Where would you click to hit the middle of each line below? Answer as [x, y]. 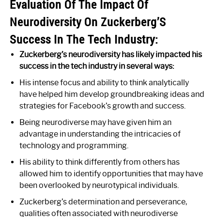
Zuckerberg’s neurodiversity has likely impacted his [111, 54]
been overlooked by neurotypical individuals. [99, 185]
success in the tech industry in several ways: [97, 66]
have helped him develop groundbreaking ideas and [112, 94]
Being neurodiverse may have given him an [95, 122]
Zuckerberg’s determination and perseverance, [103, 201]
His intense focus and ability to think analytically [104, 82]
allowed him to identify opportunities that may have [111, 173]
